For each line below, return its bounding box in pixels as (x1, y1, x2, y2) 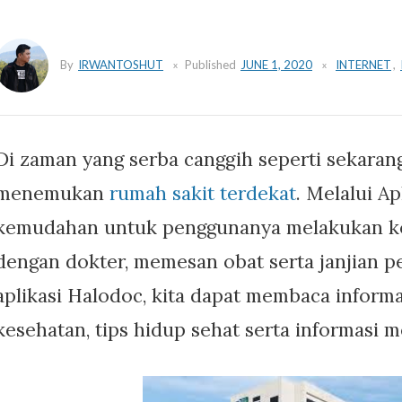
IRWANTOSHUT (78, 57, 163, 72)
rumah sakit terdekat (109, 180, 296, 205)
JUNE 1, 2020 (240, 57, 312, 72)
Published (185, 57, 239, 72)
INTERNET (336, 57, 391, 72)
